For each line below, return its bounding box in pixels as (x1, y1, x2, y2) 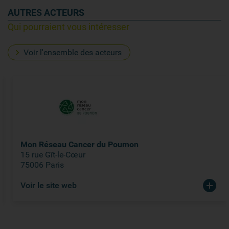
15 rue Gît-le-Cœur (15, 150, 80, 159)
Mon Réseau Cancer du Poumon (15, 140, 133, 149)
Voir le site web (15, 180, 72, 190)
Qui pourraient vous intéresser (8, 21, 129, 32)
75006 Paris (15, 160, 59, 170)
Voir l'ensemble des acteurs (24, 48, 122, 57)
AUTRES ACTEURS (8, 7, 84, 18)
